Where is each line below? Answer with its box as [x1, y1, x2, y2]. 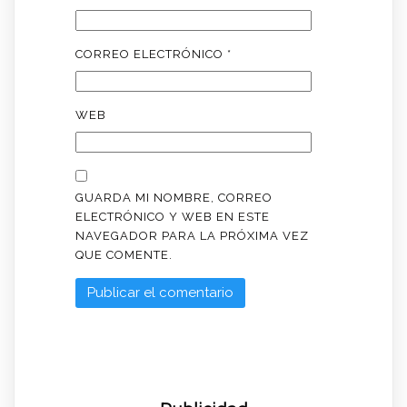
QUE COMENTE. [74, 248, 173, 263]
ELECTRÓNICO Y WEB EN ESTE [74, 210, 270, 224]
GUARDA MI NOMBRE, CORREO [74, 191, 273, 205]
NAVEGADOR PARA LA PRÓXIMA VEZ [74, 229, 309, 243]
